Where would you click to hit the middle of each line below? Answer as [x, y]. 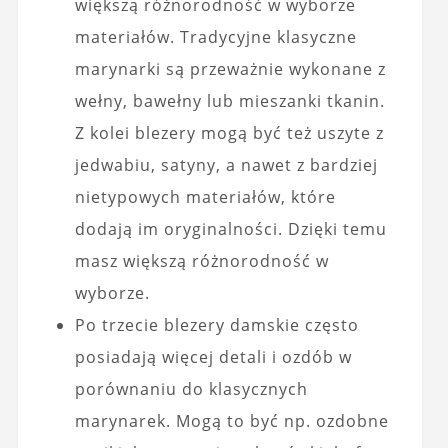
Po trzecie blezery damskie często [216, 325]
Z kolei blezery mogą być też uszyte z [229, 133]
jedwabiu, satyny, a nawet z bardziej [226, 165]
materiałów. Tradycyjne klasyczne [215, 37]
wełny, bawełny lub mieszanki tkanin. [229, 101]
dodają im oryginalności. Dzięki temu [230, 229]
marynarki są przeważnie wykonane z [230, 69]
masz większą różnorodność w [201, 261]
